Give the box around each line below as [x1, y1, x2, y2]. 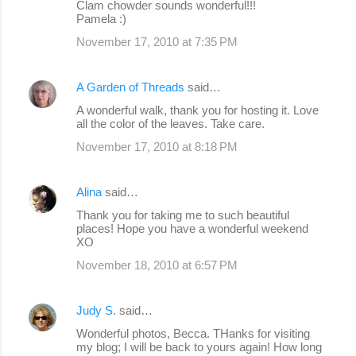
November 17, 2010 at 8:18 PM [76, 140, 238, 154]
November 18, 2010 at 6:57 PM [76, 258, 238, 273]
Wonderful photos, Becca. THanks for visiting [76, 327, 310, 341]
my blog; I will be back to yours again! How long [76, 340, 322, 354]
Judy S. [76, 304, 116, 318]
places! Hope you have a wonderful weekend [76, 222, 308, 236]
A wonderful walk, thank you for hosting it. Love [76, 103, 319, 118]
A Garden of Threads [76, 80, 184, 95]
